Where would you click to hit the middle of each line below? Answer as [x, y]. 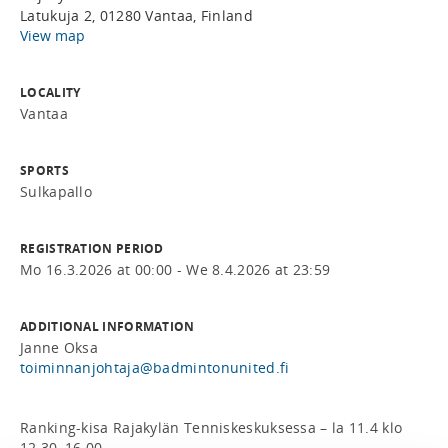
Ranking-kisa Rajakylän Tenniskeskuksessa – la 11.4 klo [211, 427]
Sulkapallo [56, 191]
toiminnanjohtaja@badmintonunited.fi [155, 367]
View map [52, 35]
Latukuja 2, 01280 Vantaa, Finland [136, 15]
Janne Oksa [59, 347]
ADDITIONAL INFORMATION [107, 326]
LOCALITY [50, 92]
